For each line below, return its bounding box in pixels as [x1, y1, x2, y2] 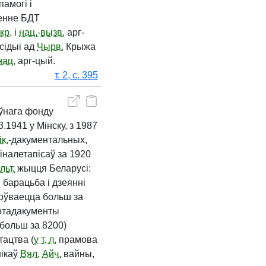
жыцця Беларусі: [15, 163, 91, 173]
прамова [56, 235, 97, 245]
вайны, [61, 249, 94, 259]
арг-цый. [15, 56, 55, 66]
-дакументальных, [8, 135, 87, 145]
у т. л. [34, 235, 56, 245]
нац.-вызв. [19, 27, 65, 37]
